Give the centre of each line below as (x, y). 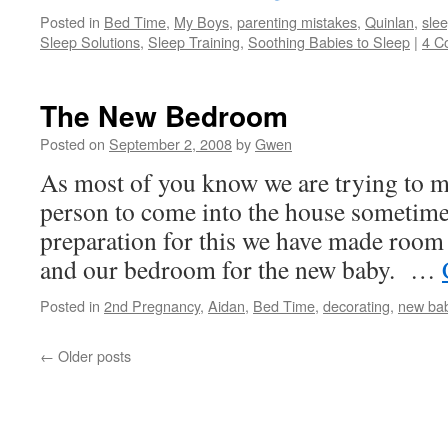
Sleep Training (194, 41)
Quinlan (389, 21)
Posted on (72, 143)
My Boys (201, 21)
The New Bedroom (164, 115)
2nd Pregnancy (152, 305)
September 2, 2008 (170, 143)
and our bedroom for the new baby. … (241, 269)
